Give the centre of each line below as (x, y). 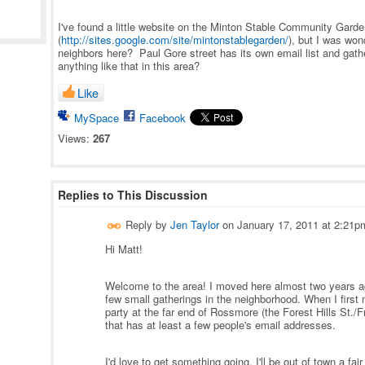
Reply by (146, 224)
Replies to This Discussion (133, 195)
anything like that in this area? (129, 66)
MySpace (97, 118)
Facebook (163, 118)
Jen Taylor (195, 224)
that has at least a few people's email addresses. (222, 325)
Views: (74, 139)
